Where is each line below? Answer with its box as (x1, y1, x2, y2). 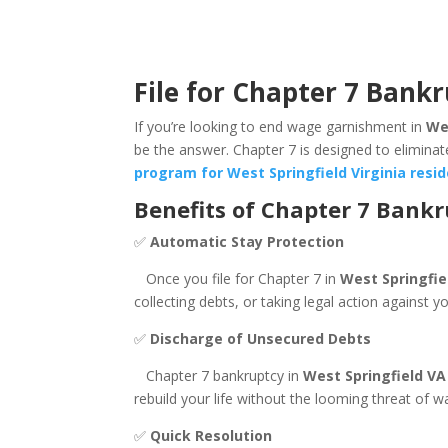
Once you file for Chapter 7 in (134, 269, 341, 288)
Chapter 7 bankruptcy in (134, 366, 304, 385)
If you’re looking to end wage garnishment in (134, 117, 427, 136)
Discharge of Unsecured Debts (150, 329, 376, 348)
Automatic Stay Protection (150, 232, 345, 251)
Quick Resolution (150, 426, 277, 445)
